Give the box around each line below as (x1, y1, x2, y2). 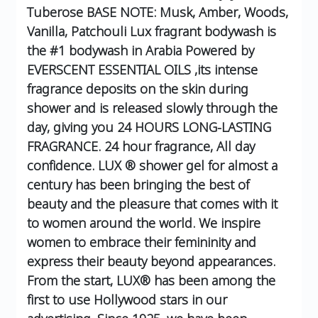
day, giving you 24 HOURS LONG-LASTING (27, 119, 271, 136)
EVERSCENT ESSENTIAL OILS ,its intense (27, 61, 258, 79)
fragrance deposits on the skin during (27, 80, 248, 98)
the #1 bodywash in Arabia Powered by (27, 42, 254, 60)
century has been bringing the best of (27, 176, 249, 194)
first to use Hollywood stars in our (27, 291, 227, 309)
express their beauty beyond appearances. (27, 253, 275, 270)
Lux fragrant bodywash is (130, 23, 276, 40)
